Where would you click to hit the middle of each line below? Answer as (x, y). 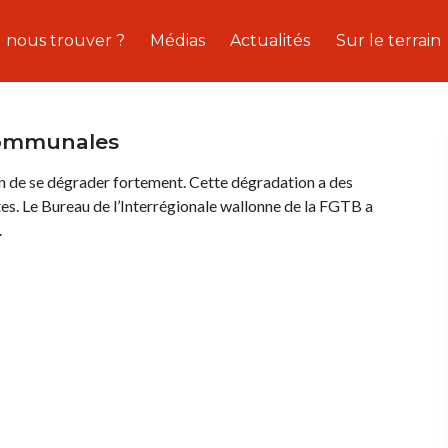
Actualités (270, 41)
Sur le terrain (388, 41)
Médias (177, 41)
